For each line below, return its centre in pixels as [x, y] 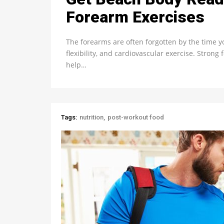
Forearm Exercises [135, 17]
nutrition [92, 117]
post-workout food [136, 117]
